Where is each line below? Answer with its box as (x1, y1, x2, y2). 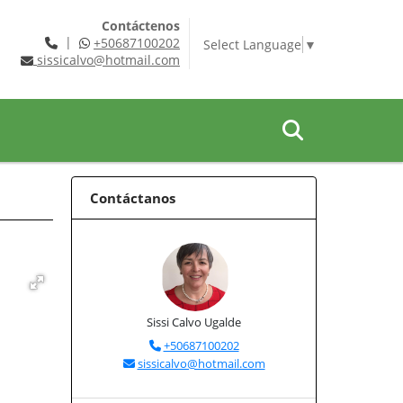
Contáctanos (90, 189, 175, 207)
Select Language (202, 35, 301, 53)
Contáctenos (101, 17, 180, 34)
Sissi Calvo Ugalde (147, 314, 241, 330)
